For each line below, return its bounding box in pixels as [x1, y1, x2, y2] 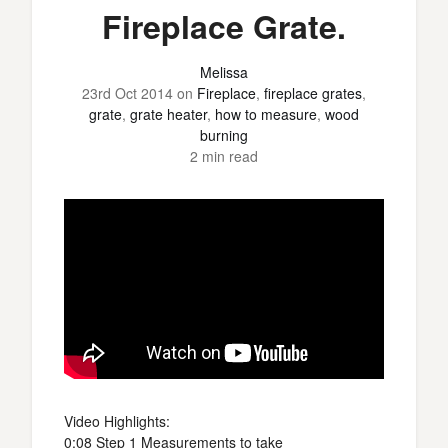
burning [200, 125, 248, 145]
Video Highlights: [64, 411, 170, 431]
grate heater [130, 104, 207, 124]
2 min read [190, 146, 258, 166]
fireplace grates [264, 83, 362, 103]
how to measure [215, 104, 317, 124]
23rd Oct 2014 [82, 83, 173, 103]
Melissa [200, 62, 248, 82]
